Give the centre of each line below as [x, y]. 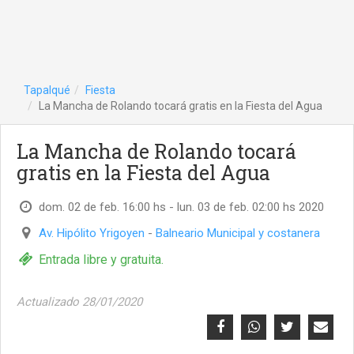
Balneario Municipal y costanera [238, 233]
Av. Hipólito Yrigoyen [92, 233]
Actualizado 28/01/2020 [79, 302]
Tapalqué [47, 90]
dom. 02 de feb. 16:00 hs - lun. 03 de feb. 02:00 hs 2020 [181, 207]
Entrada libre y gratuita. [101, 260]
